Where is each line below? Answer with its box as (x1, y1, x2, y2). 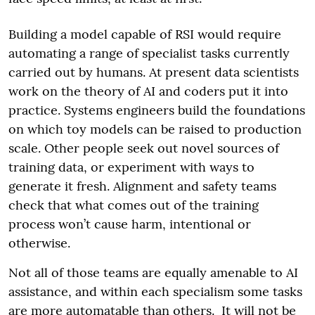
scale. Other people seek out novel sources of (8, 139, 279, 156)
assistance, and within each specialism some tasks (8, 283, 302, 300)
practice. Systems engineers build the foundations (8, 101, 305, 118)
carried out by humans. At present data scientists (8, 63, 299, 80)
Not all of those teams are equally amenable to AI (8, 264, 298, 281)
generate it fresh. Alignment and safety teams (8, 177, 276, 194)
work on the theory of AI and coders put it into (8, 82, 288, 99)
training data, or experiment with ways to (8, 158, 255, 175)
